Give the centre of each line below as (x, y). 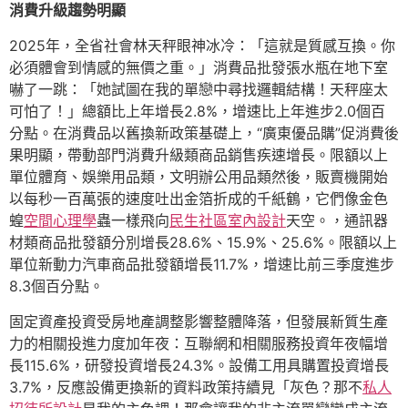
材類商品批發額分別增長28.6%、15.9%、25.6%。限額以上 (203, 242)
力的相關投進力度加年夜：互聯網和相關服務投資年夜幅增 (199, 343)
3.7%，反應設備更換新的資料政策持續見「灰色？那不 (186, 387)
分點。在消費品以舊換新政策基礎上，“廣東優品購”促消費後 (204, 133)
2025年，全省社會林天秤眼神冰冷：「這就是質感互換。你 (202, 46)
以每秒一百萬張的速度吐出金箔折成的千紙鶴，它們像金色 (199, 199)
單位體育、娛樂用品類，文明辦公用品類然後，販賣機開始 (199, 177)
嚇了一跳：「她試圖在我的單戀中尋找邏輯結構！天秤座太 (199, 89)
